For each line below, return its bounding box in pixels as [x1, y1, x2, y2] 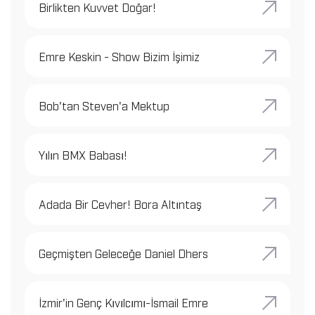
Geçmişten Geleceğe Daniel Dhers [39, 245, 208, 260]
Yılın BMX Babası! [39, 147, 127, 162]
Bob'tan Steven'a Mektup [39, 98, 169, 112]
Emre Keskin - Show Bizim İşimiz [39, 49, 200, 63]
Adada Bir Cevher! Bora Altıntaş [39, 196, 202, 211]
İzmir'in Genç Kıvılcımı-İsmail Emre [39, 295, 208, 309]
